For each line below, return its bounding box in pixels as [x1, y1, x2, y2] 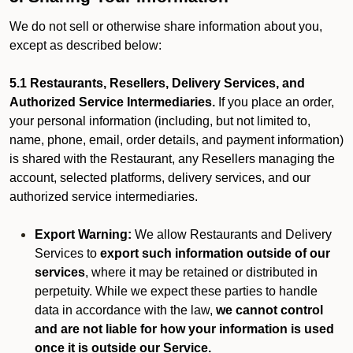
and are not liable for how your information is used [35, 322, 334, 336]
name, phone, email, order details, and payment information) [9, 133, 344, 147]
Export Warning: [35, 228, 132, 241]
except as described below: [9, 39, 162, 52]
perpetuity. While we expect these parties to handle [35, 284, 318, 298]
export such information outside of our [100, 247, 330, 260]
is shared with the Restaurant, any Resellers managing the [9, 152, 335, 165]
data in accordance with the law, [35, 303, 216, 317]
